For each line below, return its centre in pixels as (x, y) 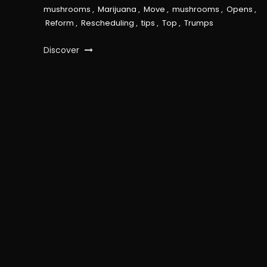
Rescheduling (107, 23)
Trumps (198, 23)
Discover (62, 50)
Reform (59, 23)
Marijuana (117, 9)
